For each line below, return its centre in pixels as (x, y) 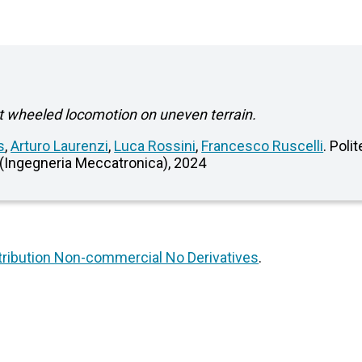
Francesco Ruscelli (263, 146)
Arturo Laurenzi (60, 146)
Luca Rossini (155, 146)
